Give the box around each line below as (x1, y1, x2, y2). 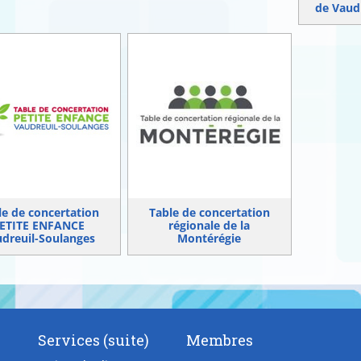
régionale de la (168, 217, 251, 233)
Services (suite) (38, 330, 150, 350)
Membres (185, 330, 253, 350)
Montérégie (177, 230, 242, 246)
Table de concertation (148, 204, 270, 220)
